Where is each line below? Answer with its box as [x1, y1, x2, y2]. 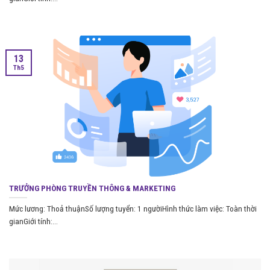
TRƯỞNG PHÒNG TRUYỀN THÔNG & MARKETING [9, 183, 175, 193]
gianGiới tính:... [9, 216, 58, 227]
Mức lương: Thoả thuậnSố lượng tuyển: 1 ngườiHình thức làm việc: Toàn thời [9, 204, 257, 214]
